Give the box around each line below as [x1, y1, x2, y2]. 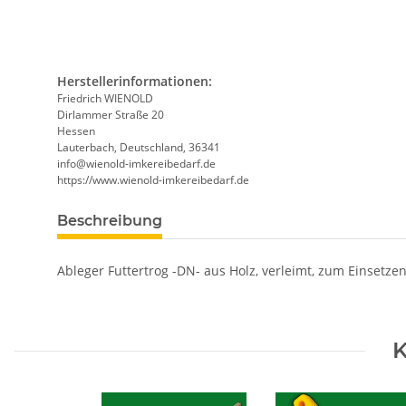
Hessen [57, 123, 95, 140]
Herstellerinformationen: [57, 72, 212, 91]
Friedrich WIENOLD [57, 91, 153, 107]
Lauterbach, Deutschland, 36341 [57, 140, 220, 156]
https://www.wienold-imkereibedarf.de [57, 172, 249, 188]
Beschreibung [57, 212, 162, 230]
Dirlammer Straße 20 [57, 107, 164, 123]
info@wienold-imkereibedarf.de [57, 156, 216, 172]
